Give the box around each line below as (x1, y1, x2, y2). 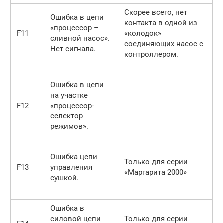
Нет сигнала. (50, 44, 96, 54)
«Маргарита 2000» (124, 168, 187, 177)
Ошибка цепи (50, 152, 97, 162)
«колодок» (124, 29, 161, 38)
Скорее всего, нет (124, 8, 187, 17)
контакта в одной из (124, 18, 197, 28)
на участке (50, 91, 88, 100)
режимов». (50, 122, 88, 131)
